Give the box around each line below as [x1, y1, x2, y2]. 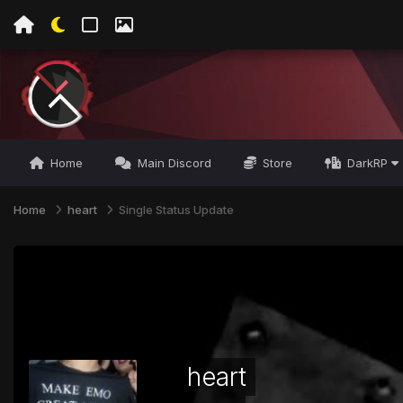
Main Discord [134, 156, 211, 170]
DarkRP [344, 156, 391, 170]
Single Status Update [119, 201, 234, 217]
